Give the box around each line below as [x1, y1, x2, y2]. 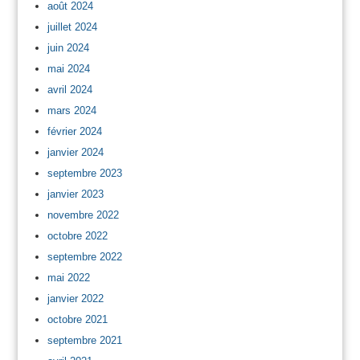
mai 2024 [47, 62, 90, 75]
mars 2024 [47, 104, 96, 117]
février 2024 [47, 125, 102, 137]
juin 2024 [47, 41, 89, 54]
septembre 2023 [47, 166, 122, 179]
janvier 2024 [47, 145, 104, 158]
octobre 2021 [47, 313, 108, 325]
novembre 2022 [47, 208, 119, 221]
